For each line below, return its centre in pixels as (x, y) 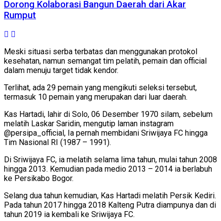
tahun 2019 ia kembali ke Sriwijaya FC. (69, 215)
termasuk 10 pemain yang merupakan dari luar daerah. (96, 97)
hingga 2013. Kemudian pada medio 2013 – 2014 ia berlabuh (108, 169)
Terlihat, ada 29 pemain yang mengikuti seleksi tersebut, (100, 88)
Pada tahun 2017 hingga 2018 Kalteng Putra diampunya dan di (110, 205)
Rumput (20, 15)
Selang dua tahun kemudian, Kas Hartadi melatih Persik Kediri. (110, 196)
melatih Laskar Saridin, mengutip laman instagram (89, 124)
